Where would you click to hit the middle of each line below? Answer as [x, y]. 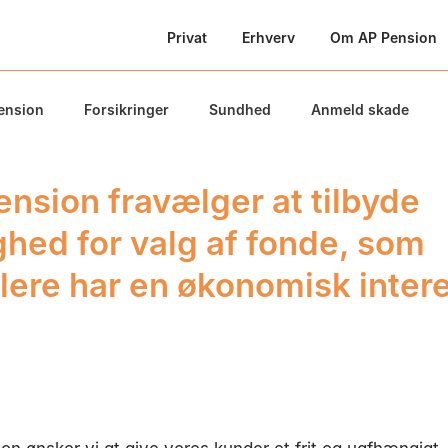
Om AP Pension [383, 37]
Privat [186, 37]
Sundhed [240, 109]
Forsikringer [126, 109]
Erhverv [268, 37]
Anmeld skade [360, 109]
